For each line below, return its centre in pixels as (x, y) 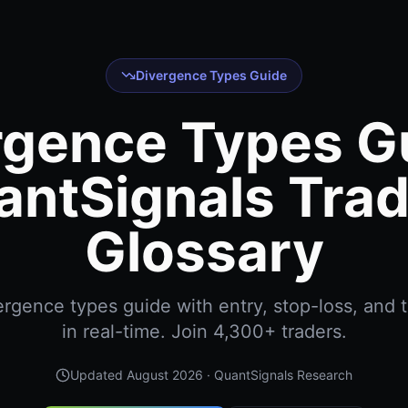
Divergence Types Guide (211, 75)
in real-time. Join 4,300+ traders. (204, 331)
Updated (98, 375)
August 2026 (165, 375)
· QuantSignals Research (278, 375)
